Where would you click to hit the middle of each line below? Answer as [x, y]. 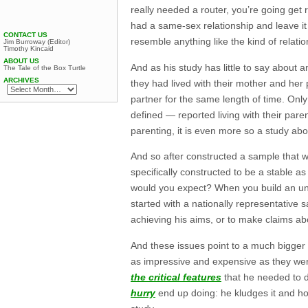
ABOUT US [21, 61]
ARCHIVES [21, 80]
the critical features [176, 277]
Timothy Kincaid [29, 48]
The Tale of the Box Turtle [45, 68]
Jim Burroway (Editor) [37, 42]
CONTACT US [25, 35]
